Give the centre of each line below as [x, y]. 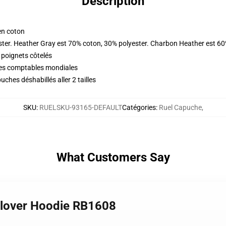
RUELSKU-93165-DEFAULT [80, 107]
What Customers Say [113, 157]
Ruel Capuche [180, 107]
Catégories [139, 107]
